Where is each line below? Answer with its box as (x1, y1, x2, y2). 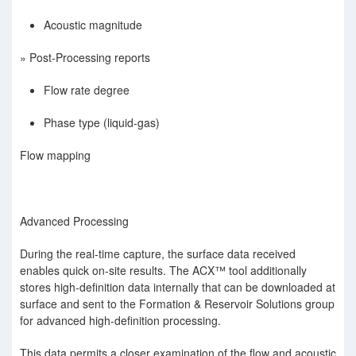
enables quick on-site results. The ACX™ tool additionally (20, 262, 307, 278)
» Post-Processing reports (20, 49, 150, 65)
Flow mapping (20, 147, 91, 163)
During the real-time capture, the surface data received (20, 246, 296, 261)
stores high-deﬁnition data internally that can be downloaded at (20, 279, 335, 295)
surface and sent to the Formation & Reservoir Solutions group (20, 296, 335, 311)
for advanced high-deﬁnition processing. (20, 312, 221, 328)
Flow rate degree (44, 82, 130, 98)
